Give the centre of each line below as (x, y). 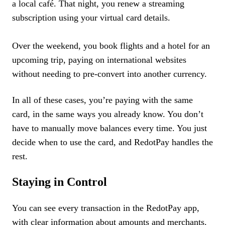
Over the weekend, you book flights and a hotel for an (111, 46)
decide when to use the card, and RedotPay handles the (113, 142)
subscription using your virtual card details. (91, 18)
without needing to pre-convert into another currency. (109, 74)
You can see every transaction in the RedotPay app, (106, 208)
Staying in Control (60, 182)
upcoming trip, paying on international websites (99, 60)
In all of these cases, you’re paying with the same (102, 100)
